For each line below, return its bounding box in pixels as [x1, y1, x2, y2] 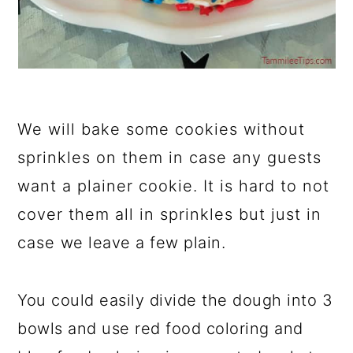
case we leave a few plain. [17, 233, 226, 252]
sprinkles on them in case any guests [17, 148, 322, 167]
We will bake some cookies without [17, 120, 306, 139]
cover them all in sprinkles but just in [17, 205, 322, 224]
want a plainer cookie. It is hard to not [17, 176, 330, 195]
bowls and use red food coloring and [17, 319, 303, 338]
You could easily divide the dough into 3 [17, 291, 333, 310]
